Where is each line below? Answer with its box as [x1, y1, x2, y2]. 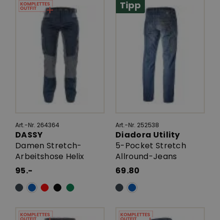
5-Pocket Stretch [115, 140, 187, 152]
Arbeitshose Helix [15, 151, 84, 163]
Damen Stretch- [15, 140, 82, 152]
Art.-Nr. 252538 [115, 121, 159, 130]
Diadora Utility [115, 129, 182, 141]
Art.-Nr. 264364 [15, 121, 59, 130]
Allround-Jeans [115, 151, 177, 163]
